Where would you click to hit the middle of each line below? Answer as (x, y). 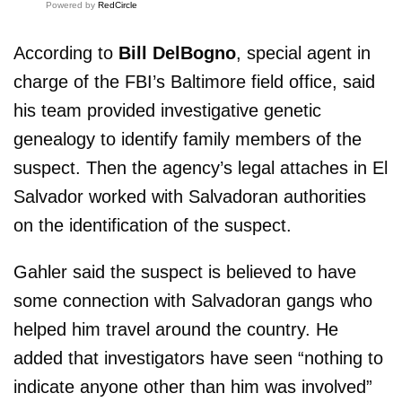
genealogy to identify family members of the (188, 140)
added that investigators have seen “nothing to (198, 358)
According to (66, 53)
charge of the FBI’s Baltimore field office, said (194, 82)
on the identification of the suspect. (153, 226)
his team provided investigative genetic (167, 111)
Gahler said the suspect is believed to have (185, 272)
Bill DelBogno (177, 53)
